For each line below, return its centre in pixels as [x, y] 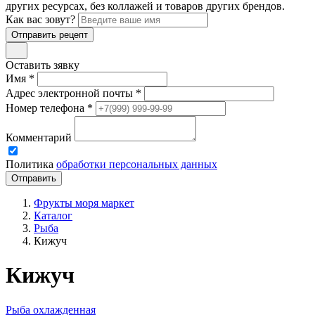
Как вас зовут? [40, 19]
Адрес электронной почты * [73, 93]
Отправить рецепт [50, 35]
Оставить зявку [43, 65]
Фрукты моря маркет [84, 203]
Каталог [53, 216]
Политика [31, 164]
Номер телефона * [49, 108]
